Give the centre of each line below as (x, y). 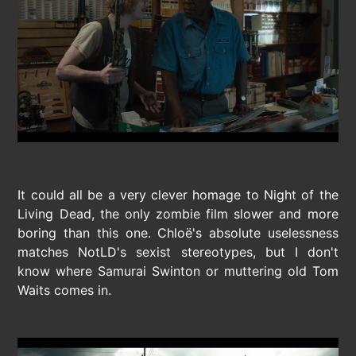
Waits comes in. (65, 290)
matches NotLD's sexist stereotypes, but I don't (178, 252)
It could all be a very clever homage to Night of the (178, 194)
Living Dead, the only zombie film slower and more (178, 213)
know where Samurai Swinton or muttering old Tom (178, 271)
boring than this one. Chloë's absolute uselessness (178, 232)
